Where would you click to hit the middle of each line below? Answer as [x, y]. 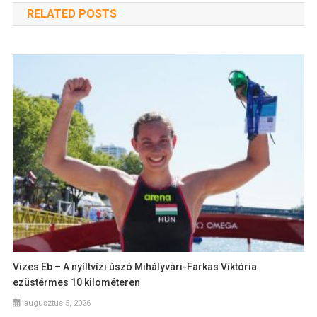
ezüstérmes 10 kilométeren [77, 283]
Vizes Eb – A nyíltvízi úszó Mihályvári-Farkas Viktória [135, 267]
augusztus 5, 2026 [58, 304]
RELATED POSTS [71, 13]
